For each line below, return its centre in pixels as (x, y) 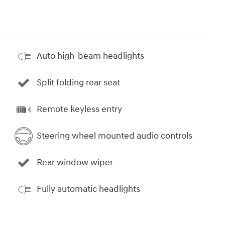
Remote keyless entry (79, 109)
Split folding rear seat (78, 83)
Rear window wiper (75, 163)
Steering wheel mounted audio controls (115, 136)
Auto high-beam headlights (90, 56)
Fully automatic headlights (88, 189)
